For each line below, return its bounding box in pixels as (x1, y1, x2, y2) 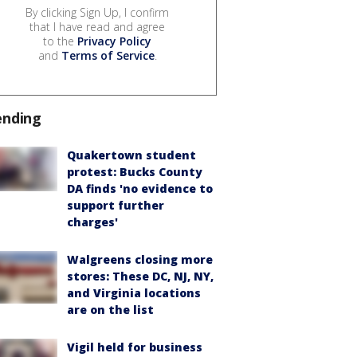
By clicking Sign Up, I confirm (25, 4, 169, 20)
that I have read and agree (29, 18, 165, 34)
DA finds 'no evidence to (67, 180, 213, 196)
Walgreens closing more (67, 251, 213, 267)
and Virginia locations (67, 284, 201, 300)
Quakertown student (67, 147, 196, 163)
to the (43, 33, 77, 49)
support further (67, 197, 164, 213)
